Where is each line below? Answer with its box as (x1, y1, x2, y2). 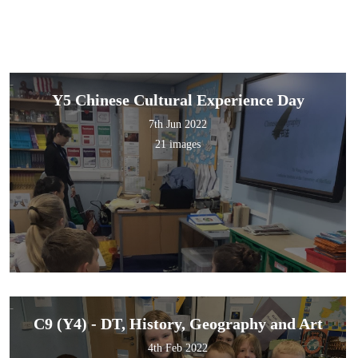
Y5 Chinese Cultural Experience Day (51, 91, 304, 109)
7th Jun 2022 (149, 118, 208, 131)
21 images (155, 138, 201, 151)
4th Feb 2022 (148, 342, 209, 355)
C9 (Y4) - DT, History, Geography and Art (33, 315, 323, 333)
